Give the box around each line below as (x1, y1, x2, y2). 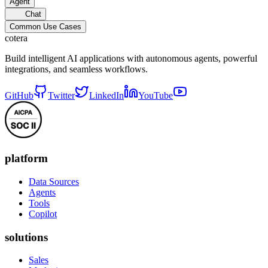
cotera (5, 33, 28, 44)
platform (5, 152, 48, 165)
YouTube (138, 90, 173, 101)
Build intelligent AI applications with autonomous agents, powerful (5, 53, 257, 64)
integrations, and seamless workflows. (5, 64, 148, 75)
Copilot (29, 208, 57, 219)
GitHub (5, 90, 33, 101)
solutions (5, 230, 48, 243)
